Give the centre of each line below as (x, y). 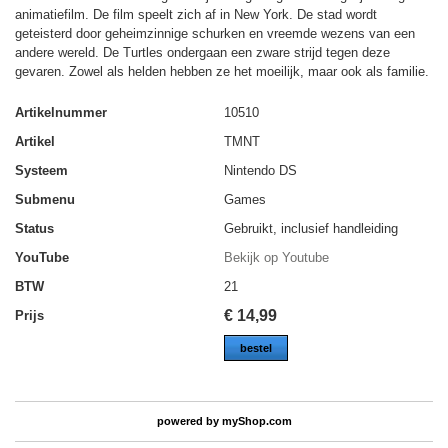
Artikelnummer (61, 113)
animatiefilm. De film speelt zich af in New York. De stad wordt (196, 15)
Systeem (41, 171)
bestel (256, 348)
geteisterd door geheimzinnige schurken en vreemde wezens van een (215, 34)
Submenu (45, 200)
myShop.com (256, 420)
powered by (189, 420)
